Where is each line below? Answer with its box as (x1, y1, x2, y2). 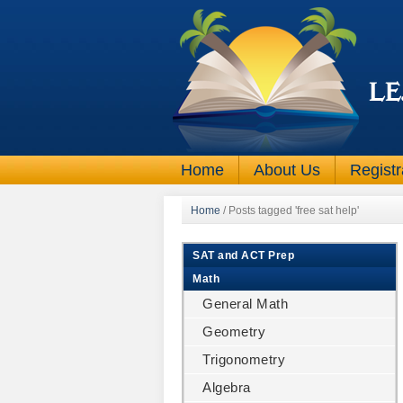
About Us (254, 161, 320, 179)
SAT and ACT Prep (193, 249, 294, 262)
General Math (202, 296, 288, 311)
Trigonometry (202, 352, 285, 367)
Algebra (202, 380, 251, 395)
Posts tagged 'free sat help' (228, 204, 359, 217)
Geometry (202, 324, 265, 339)
